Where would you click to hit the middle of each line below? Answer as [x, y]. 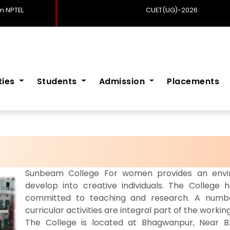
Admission [123, 81]
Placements [193, 81]
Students [58, 81]
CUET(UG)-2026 [171, 10]
